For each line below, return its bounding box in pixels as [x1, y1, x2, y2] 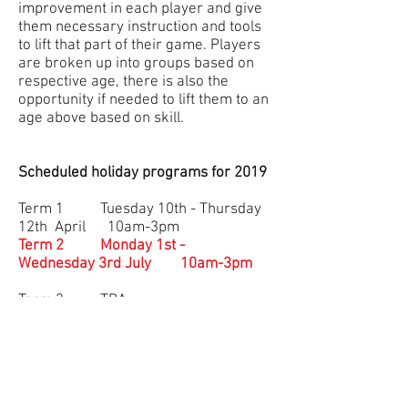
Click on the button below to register [18, 345, 256, 364]
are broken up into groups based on [18, 54, 254, 73]
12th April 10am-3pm [18, 218, 198, 237]
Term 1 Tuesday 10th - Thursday [18, 199, 261, 219]
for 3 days [83, 363, 152, 382]
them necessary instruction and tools [18, 17, 261, 36]
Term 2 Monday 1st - [18, 236, 185, 255]
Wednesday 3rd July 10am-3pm [18, 254, 263, 273]
